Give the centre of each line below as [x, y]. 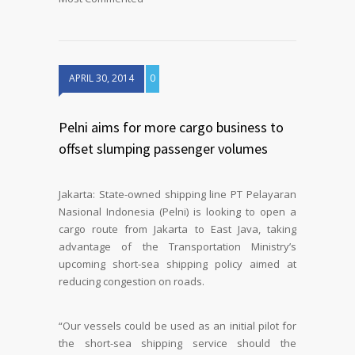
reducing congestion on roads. [132, 281]
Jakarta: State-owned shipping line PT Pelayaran [177, 194]
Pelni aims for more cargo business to [171, 127]
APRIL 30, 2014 [101, 78]
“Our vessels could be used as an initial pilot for [177, 325]
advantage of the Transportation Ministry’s [177, 246]
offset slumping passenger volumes [163, 149]
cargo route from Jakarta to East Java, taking [177, 229]
